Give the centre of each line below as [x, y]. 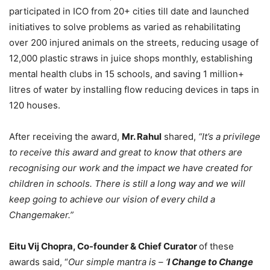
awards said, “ [39, 262]
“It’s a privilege [229, 137]
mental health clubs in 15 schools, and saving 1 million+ [127, 74]
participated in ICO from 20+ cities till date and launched [129, 11]
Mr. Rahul [142, 137]
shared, [180, 137]
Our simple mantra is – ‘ [118, 262]
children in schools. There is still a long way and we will [127, 184]
